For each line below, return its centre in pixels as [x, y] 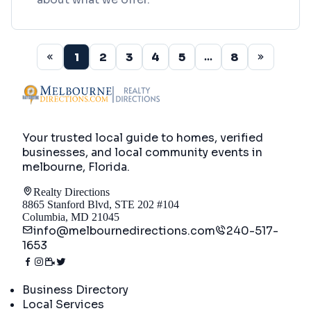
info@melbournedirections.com [124, 230]
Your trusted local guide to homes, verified [143, 137]
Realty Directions [72, 192]
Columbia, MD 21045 [71, 217]
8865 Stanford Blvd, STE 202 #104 [101, 204]
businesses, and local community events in [142, 152]
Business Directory [75, 289]
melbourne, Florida [75, 167]
